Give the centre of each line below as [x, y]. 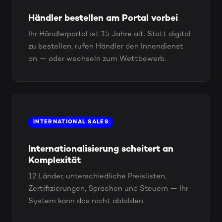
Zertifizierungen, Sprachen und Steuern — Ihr [108, 189]
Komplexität [55, 161]
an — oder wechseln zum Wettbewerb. [97, 59]
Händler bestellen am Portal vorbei [103, 19]
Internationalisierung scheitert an [101, 149]
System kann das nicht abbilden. [86, 201]
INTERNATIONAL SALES [71, 122]
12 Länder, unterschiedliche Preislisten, [97, 176]
